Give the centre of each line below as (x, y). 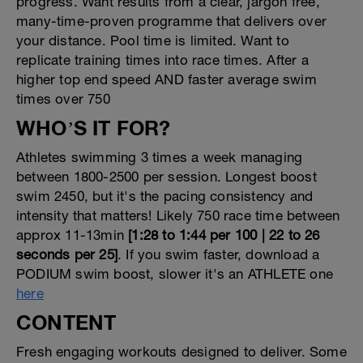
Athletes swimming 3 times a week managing (160, 157)
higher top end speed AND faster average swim (167, 79)
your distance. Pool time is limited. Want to (153, 41)
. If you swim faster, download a (219, 254)
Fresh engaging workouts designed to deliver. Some (181, 352)
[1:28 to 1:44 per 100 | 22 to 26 (224, 235)
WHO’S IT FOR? (94, 128)
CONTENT (66, 322)
